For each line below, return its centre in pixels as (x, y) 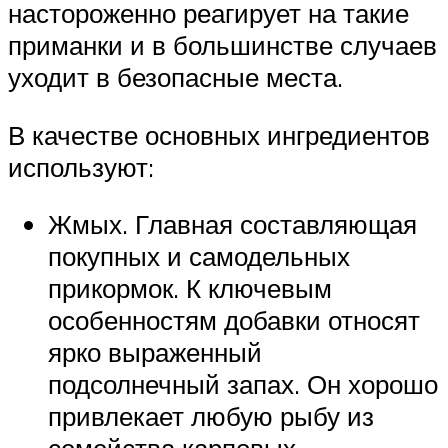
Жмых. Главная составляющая (232, 224)
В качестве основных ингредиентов (219, 134)
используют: (81, 166)
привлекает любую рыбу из (211, 416)
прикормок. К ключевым (190, 288)
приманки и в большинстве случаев (222, 45)
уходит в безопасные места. (175, 77)
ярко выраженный (155, 352)
